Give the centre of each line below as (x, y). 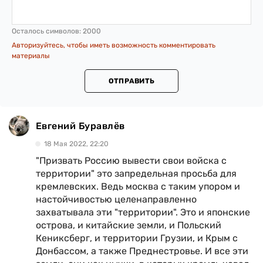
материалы (31, 56)
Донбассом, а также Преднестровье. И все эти (142, 251)
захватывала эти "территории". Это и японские (143, 213)
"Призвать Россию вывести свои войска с (131, 161)
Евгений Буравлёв (80, 126)
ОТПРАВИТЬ (131, 81)
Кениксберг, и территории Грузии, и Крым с (137, 238)
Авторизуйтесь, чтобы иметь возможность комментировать (114, 45)
